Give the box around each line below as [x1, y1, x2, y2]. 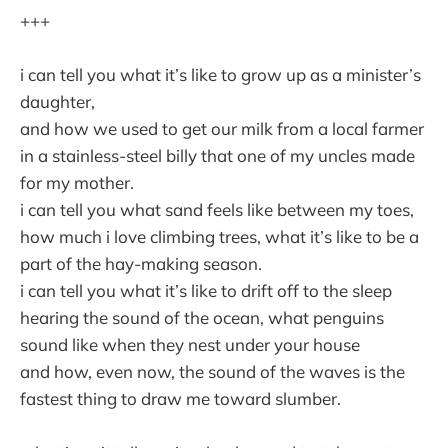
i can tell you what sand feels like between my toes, [20, 199, 414, 221]
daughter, [20, 91, 95, 113]
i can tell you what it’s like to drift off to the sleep [20, 280, 392, 302]
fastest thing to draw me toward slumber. [20, 388, 341, 410]
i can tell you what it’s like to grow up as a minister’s [20, 64, 421, 86]
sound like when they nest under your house [20, 334, 360, 356]
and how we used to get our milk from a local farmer [20, 118, 424, 140]
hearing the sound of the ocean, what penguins [20, 307, 384, 329]
